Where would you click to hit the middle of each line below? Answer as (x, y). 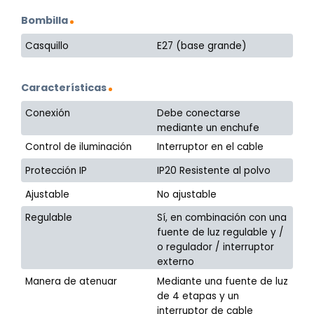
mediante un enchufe (209, 128)
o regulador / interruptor (216, 247)
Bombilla (45, 21)
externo (176, 262)
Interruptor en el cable (211, 147)
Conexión (48, 113)
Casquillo (47, 46)
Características (64, 88)
